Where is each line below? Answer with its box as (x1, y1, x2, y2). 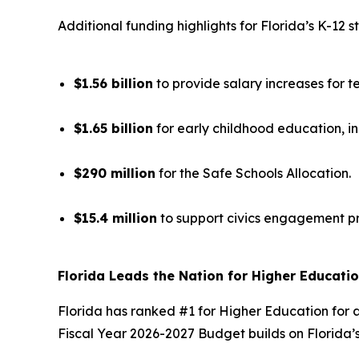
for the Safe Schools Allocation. (155, 165, 351, 181)
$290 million (74, 165, 155, 181)
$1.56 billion (74, 75, 153, 91)
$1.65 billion (74, 120, 153, 136)
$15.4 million (74, 210, 157, 226)
